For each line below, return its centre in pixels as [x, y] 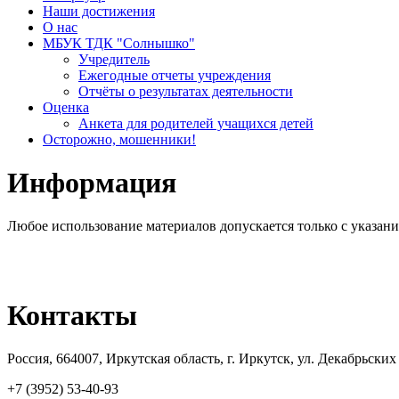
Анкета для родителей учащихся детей [196, 123]
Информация [92, 182]
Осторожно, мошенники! [119, 139]
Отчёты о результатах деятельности [186, 91]
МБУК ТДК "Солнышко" [119, 43]
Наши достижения [99, 11]
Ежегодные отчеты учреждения [175, 75]
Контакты [72, 315]
